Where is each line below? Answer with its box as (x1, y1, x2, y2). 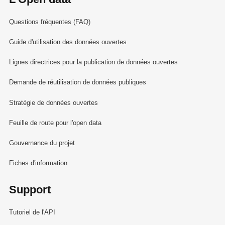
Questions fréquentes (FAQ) (9, 18, 90, 26)
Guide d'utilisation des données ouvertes (9, 38, 127, 46)
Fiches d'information (9, 159, 67, 167)
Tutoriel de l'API (9, 208, 55, 216)
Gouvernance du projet (9, 139, 75, 147)
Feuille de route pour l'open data (9, 119, 101, 127)
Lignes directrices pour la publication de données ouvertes (9, 58, 178, 66)
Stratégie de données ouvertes (9, 98, 98, 106)
